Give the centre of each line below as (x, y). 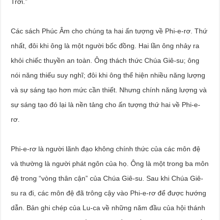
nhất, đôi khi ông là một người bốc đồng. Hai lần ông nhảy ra (105, 45)
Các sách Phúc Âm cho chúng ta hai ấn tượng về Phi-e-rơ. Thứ (109, 31)
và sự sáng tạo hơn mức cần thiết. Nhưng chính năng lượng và (109, 90)
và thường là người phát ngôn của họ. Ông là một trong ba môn (110, 163)
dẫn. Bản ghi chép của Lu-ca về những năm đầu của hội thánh (108, 207)
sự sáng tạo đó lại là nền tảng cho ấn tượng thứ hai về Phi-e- (106, 104)
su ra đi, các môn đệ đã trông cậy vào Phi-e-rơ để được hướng (109, 193)
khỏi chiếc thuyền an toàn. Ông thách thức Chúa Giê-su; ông (105, 60)
